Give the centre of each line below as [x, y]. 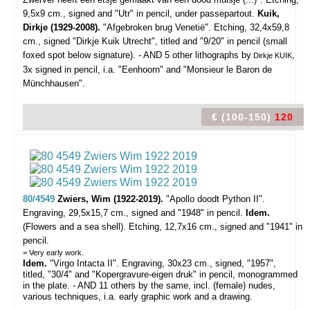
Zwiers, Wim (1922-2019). [112, 199]
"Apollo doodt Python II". [216, 199]
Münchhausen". [54, 83]
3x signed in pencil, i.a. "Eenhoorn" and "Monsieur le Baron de [147, 70]
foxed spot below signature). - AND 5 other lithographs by [137, 55]
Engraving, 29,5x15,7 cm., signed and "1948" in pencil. [134, 213]
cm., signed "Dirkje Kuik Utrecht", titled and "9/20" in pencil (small [155, 41]
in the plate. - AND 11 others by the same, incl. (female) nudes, [149, 285]
